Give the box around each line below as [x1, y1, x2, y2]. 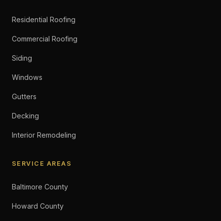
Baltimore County [12, 183, 68, 191]
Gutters [12, 92, 37, 101]
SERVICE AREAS [12, 160, 72, 167]
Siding [12, 54, 32, 62]
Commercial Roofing [12, 35, 77, 43]
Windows [12, 73, 42, 81]
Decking [12, 111, 39, 120]
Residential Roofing [12, 15, 75, 24]
